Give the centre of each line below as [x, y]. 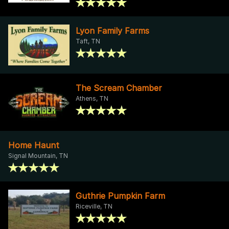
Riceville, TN [94, 206]
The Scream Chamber [119, 88]
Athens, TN [92, 98]
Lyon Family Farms [112, 30]
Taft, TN [88, 41]
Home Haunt [34, 145]
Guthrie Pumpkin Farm [120, 196]
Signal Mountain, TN [38, 155]
